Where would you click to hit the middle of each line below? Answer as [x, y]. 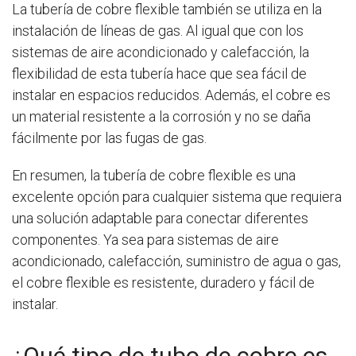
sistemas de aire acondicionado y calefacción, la [161, 52]
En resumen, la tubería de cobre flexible [132, 175]
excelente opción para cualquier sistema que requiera [177, 197]
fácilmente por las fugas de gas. [109, 138]
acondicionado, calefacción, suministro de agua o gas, [176, 261]
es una [276, 175]
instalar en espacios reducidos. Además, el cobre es [171, 95]
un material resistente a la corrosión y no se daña [161, 116]
